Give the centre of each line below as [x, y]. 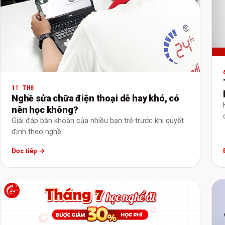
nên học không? [45, 110]
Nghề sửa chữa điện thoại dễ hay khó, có [95, 98]
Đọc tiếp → [28, 150]
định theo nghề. [37, 132]
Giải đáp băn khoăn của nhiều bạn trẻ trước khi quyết [98, 121]
